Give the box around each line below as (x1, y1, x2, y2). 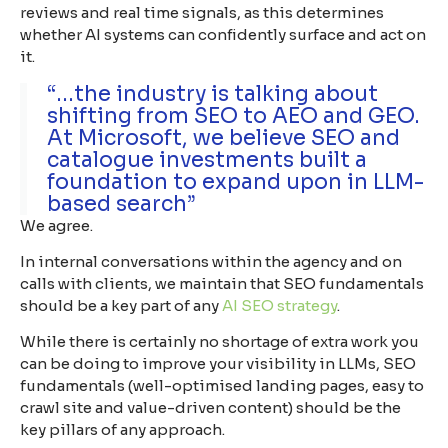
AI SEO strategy (222, 295, 337, 315)
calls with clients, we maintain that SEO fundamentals (20, 273, 424, 293)
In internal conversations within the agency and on (20, 251, 402, 271)
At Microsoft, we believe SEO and (47, 124, 400, 151)
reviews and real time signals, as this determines (20, 3, 384, 23)
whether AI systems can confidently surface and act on (20, 25, 426, 45)
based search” (47, 190, 195, 217)
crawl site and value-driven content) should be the (20, 398, 401, 418)
